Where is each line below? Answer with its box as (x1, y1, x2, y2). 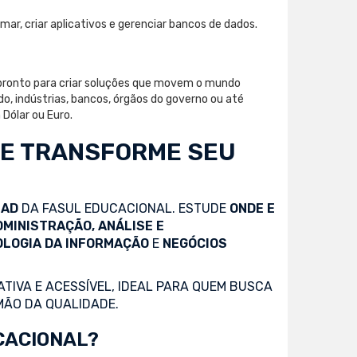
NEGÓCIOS (163, 235, 227, 251)
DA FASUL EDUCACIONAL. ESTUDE (18, 200, 229, 216)
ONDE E (229, 200, 275, 216)
